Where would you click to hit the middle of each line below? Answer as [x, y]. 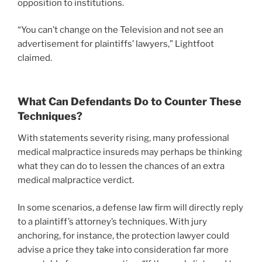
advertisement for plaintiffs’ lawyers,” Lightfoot [116, 44]
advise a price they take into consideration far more [123, 249]
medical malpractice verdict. [76, 180]
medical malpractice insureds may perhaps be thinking [130, 152]
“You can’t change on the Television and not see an [120, 30]
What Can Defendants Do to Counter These [130, 101]
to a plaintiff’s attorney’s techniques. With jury [112, 221]
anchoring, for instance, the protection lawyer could [123, 235]
